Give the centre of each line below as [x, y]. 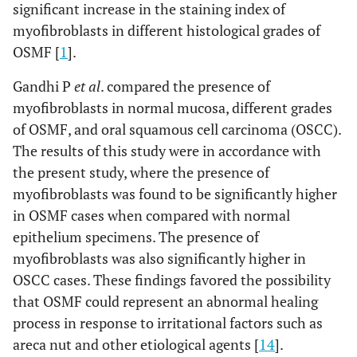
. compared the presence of [185, 86]
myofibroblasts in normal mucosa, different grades [173, 107]
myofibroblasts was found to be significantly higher [175, 193]
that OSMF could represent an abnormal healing [165, 301]
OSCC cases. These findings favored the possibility [172, 279]
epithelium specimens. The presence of [136, 236]
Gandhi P [43, 86]
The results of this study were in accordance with [167, 150]
